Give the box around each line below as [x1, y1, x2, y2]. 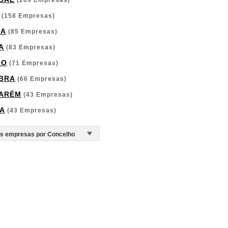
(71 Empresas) [7, 60, 59, 67]
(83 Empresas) [4, 44, 55, 51]
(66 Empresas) [15, 75, 67, 82]
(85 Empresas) [6, 28, 58, 35]
